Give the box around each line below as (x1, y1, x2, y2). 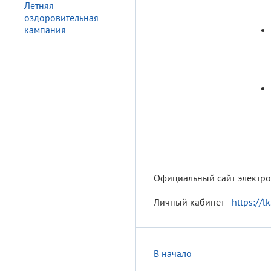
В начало (154, 247, 192, 260)
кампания (24, 24, 66, 36)
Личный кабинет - (154, 196, 232, 209)
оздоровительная (24, 11, 99, 24)
